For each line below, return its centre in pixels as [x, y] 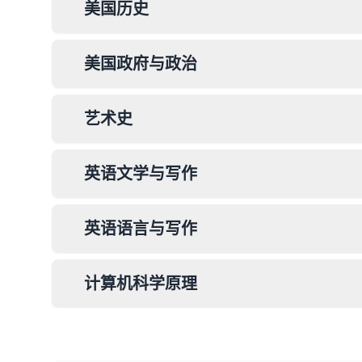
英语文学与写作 [141, 173]
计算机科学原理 [141, 283]
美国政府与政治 [141, 63]
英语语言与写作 [141, 228]
